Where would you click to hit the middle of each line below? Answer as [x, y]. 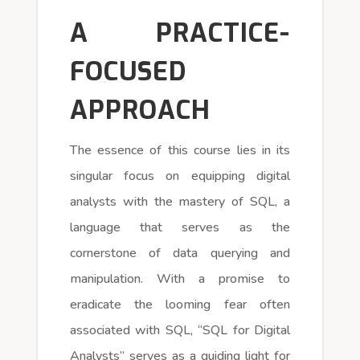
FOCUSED [128, 71]
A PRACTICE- [180, 33]
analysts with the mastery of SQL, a [180, 201]
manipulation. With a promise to [180, 278]
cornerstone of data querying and [180, 253]
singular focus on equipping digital [180, 176]
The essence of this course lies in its [180, 150]
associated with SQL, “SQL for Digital [180, 330]
